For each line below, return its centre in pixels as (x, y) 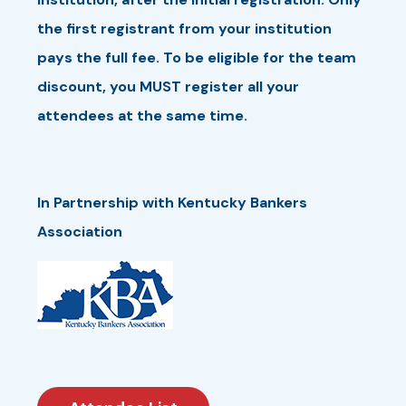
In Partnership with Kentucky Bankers (172, 202)
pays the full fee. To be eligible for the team (197, 57)
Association (80, 231)
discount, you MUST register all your (168, 86)
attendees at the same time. (142, 115)
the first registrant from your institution (184, 28)
